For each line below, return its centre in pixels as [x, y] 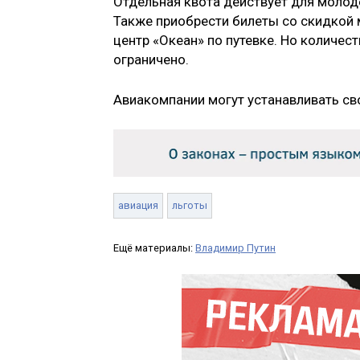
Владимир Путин [235, 247]
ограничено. [151, 60]
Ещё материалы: [154, 247]
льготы [190, 205]
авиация [138, 205]
